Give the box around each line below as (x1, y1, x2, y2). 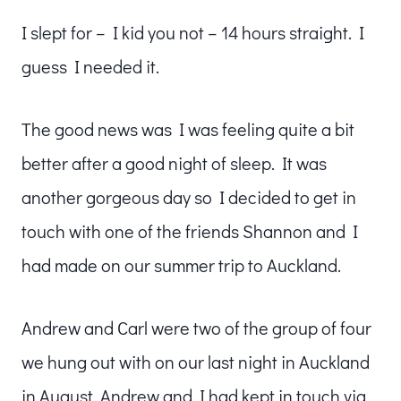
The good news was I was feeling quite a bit (21, 116, 354, 141)
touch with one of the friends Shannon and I (21, 218, 358, 243)
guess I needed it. (21, 54, 159, 78)
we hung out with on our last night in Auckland (21, 349, 370, 373)
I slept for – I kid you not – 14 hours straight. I (21, 20, 364, 44)
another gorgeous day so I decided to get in (21, 184, 356, 209)
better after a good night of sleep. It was (21, 150, 327, 175)
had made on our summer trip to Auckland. (21, 252, 341, 277)
